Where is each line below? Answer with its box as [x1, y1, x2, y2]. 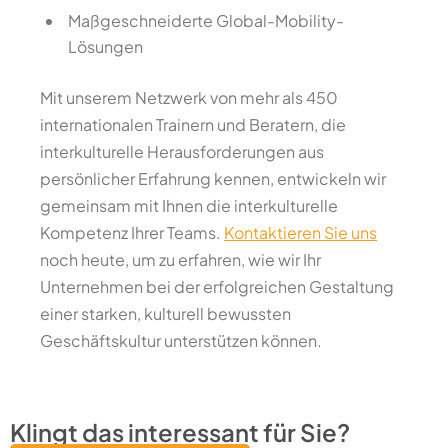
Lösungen [68, 36, 143, 57]
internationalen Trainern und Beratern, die [40, 114, 346, 135]
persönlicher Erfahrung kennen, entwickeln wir [40, 168, 386, 189]
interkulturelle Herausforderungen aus [40, 141, 324, 162]
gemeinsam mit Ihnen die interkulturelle [40, 195, 338, 216]
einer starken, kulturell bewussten [40, 303, 291, 324]
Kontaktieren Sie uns [224, 222, 377, 243]
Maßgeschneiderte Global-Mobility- [68, 10, 344, 31]
